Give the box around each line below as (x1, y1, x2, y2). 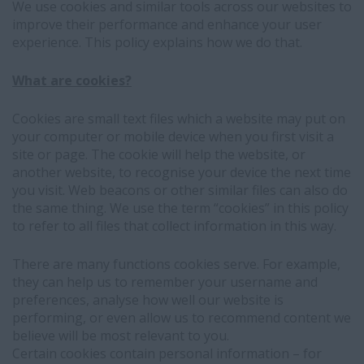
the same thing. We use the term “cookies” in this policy (12, 199, 349, 217)
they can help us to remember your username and (12, 273, 318, 291)
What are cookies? (12, 71, 132, 89)
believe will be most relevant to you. (12, 327, 229, 344)
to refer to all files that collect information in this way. (12, 217, 336, 235)
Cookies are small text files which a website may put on (12, 110, 345, 128)
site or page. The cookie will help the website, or (12, 145, 305, 163)
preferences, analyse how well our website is (12, 291, 284, 309)
